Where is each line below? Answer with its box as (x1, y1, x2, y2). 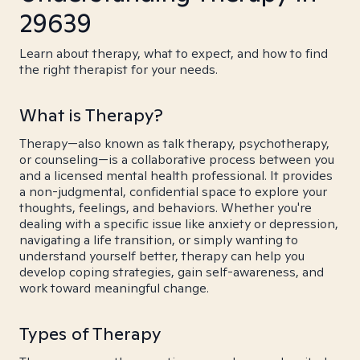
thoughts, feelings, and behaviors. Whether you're (19, 199, 312, 216)
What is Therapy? (19, 104, 163, 126)
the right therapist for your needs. (19, 61, 218, 78)
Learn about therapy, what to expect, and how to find (19, 45, 328, 62)
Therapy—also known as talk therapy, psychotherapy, (19, 135, 329, 152)
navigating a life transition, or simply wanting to (19, 231, 298, 248)
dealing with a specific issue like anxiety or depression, (19, 215, 338, 232)
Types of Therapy (19, 322, 162, 345)
